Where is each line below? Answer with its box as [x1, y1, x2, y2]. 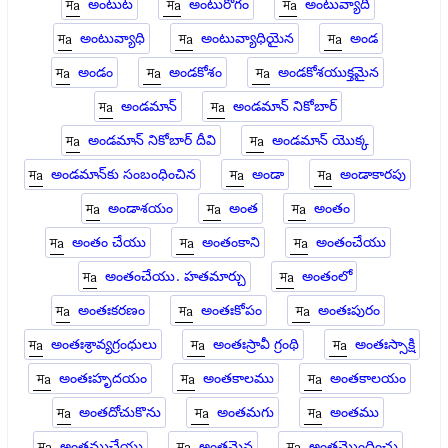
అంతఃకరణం [77, 300, 145, 321]
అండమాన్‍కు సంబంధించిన [51, 164, 197, 185]
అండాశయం [107, 198, 173, 219]
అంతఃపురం [317, 300, 380, 321]
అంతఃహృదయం [59, 368, 148, 389]
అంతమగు [216, 402, 274, 423]
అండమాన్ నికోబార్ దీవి [88, 130, 217, 151]
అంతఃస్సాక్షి [354, 334, 415, 355]
